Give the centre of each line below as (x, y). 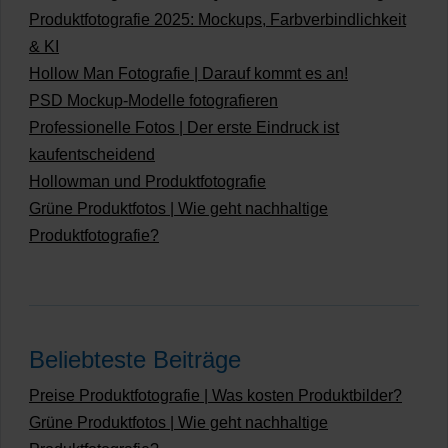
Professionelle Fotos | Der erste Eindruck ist (184, 127)
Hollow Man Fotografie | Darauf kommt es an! (188, 73)
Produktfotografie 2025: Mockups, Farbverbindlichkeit (217, 19)
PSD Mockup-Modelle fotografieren (153, 100)
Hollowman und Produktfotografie (147, 181)
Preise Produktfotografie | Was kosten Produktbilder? (215, 395)
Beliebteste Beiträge (135, 359)
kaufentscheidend (92, 154)
